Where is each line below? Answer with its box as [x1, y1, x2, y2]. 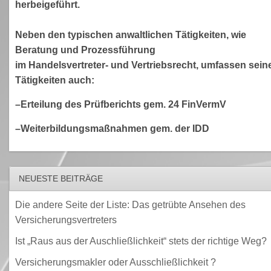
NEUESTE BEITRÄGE [18, 174, 103, 183]
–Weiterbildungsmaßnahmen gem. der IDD [15, 123, 209, 134]
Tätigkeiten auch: [15, 74, 94, 85]
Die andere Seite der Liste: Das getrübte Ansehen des [15, 199, 246, 210]
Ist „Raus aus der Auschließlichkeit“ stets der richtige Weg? [15, 235, 267, 246]
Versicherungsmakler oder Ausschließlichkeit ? [15, 256, 216, 267]
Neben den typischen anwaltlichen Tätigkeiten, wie [15, 29, 246, 40]
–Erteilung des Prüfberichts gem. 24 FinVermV [15, 99, 226, 109]
